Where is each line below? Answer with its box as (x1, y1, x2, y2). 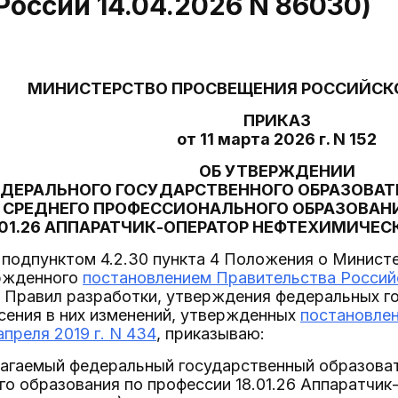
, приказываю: (156, 324, 265, 343)
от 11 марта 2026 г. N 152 (177, 130, 377, 148)
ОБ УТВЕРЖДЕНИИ (198, 162, 355, 180)
